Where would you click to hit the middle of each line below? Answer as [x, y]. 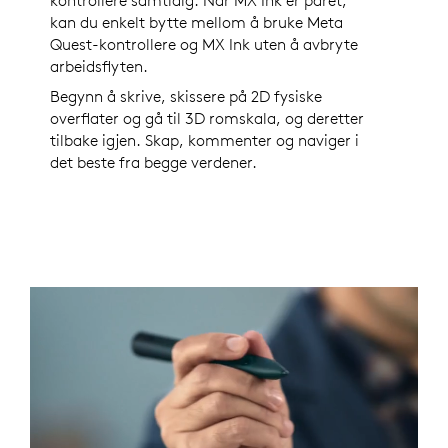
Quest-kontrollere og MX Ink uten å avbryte [204, 44]
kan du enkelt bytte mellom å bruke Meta [196, 22]
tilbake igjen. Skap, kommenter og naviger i [204, 140]
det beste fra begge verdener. [153, 162]
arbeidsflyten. [99, 66]
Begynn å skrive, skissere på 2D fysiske [186, 96]
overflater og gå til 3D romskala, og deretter [207, 118]
